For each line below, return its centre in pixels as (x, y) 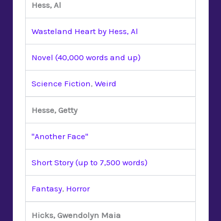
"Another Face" (60, 136)
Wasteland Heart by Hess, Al (85, 31)
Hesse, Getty (55, 110)
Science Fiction (61, 83)
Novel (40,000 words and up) (86, 57)
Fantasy (47, 188)
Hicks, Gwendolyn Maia (76, 215)
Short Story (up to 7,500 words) (90, 162)
